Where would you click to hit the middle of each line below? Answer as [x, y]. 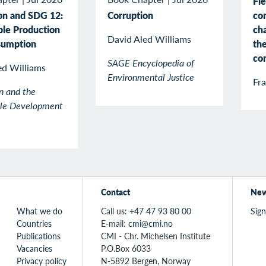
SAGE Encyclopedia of [151, 62]
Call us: [115, 210]
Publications [38, 235]
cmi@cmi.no [150, 223]
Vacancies [34, 248]
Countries [34, 223]
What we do [39, 210]
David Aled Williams [149, 39]
